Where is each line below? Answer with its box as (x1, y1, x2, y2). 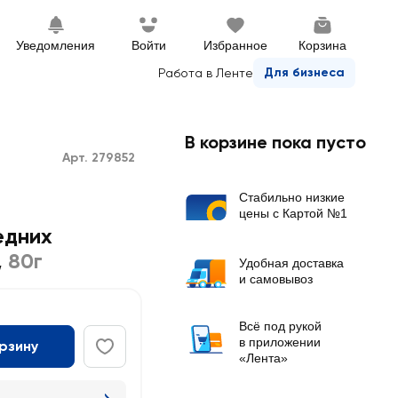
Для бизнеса (264, 65, 345, 80)
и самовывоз (239, 272, 313, 286)
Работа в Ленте (158, 66, 253, 80)
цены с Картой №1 (239, 206, 347, 220)
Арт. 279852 (62, 150, 135, 165)
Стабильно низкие (239, 190, 345, 204)
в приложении (239, 335, 321, 349)
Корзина (298, 38, 346, 52)
